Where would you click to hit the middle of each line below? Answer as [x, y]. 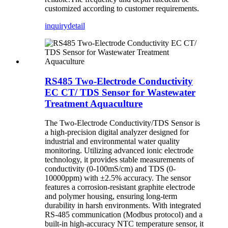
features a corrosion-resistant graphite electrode [120, 187]
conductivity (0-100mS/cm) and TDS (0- [110, 169]
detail [76, 25]
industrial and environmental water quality [112, 141]
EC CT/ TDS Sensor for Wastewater [120, 92]
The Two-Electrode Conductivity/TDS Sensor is [122, 123]
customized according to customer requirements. [122, 8]
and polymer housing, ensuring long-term [111, 196]
